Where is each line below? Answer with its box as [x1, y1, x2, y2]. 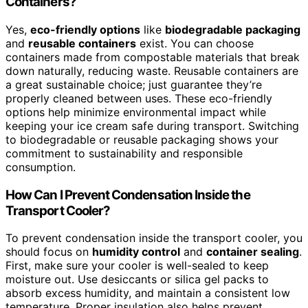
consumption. [5, 160, 76, 175]
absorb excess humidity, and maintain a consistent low [5, 286, 290, 300]
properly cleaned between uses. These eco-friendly [5, 91, 272, 106]
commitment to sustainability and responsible [5, 146, 243, 161]
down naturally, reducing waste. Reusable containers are [5, 64, 298, 78]
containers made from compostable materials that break [5, 50, 300, 65]
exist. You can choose [136, 36, 254, 51]
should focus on [5, 245, 92, 259]
